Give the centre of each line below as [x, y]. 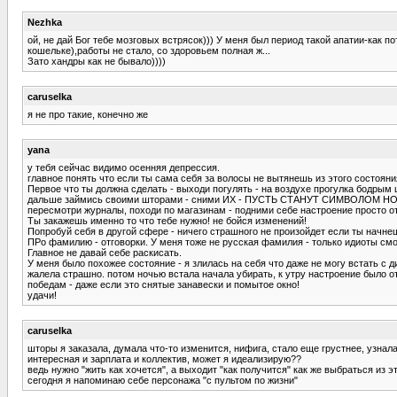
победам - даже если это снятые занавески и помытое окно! [163, 284]
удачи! [42, 295]
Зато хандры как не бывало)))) [97, 61]
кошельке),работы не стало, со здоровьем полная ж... [149, 50]
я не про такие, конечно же [88, 114]
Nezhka [45, 22]
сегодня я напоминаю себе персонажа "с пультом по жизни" [163, 380]
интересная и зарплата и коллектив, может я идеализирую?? [164, 358]
